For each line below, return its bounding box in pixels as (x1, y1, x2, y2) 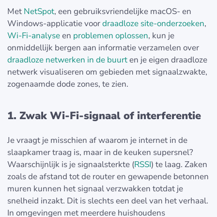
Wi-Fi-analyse (7, 30, 60, 41)
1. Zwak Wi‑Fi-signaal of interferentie (7, 108, 201, 123)
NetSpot (24, 5, 54, 17)
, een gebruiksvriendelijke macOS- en (54, 5, 191, 17)
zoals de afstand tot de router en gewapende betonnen (7, 170, 209, 182)
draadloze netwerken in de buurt (7, 54, 127, 65)
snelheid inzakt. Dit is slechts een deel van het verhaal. (7, 195, 208, 206)
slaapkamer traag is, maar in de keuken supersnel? (7, 146, 193, 158)
